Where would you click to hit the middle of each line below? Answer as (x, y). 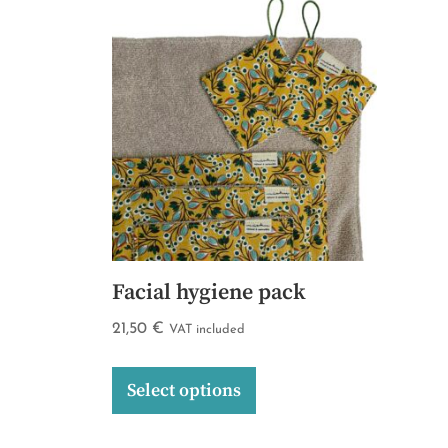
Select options (184, 390)
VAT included (207, 329)
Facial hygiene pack (209, 292)
